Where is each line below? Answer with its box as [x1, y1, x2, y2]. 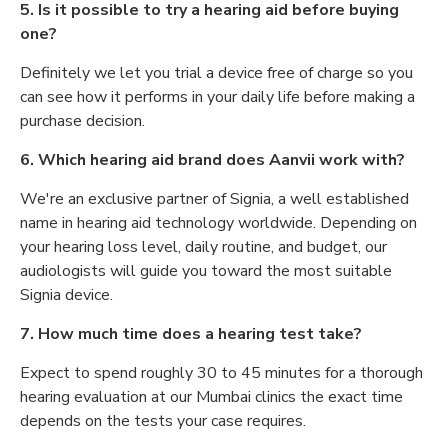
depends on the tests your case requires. [20, 410, 306, 432]
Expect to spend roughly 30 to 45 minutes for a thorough [20, 362, 423, 384]
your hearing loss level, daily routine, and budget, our [20, 236, 387, 258]
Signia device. [20, 284, 113, 306]
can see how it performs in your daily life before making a [20, 86, 415, 108]
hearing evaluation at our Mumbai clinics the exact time [20, 386, 403, 408]
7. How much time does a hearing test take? [20, 323, 362, 345]
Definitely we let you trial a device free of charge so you [20, 62, 413, 84]
